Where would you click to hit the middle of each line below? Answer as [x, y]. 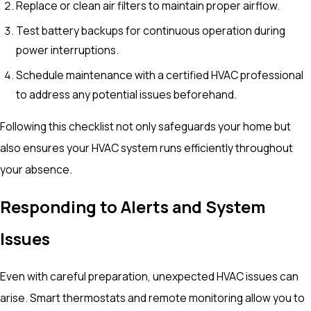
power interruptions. [68, 50]
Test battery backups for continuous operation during [151, 30]
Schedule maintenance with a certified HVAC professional [160, 75]
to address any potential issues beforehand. [127, 94]
